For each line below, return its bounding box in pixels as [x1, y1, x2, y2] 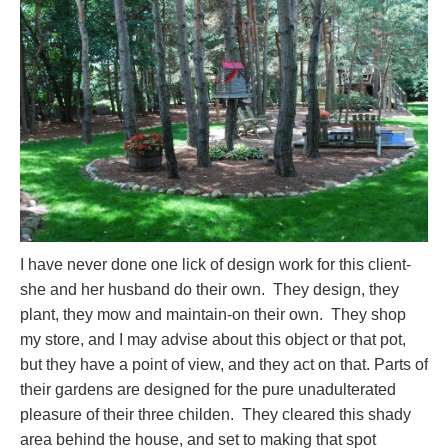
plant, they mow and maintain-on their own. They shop [20, 306, 406, 324]
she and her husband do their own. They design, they [20, 281, 399, 299]
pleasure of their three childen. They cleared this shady [20, 406, 411, 424]
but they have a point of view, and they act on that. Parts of [20, 356, 428, 374]
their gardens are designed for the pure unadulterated [20, 381, 396, 399]
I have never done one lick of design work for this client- [20, 256, 411, 274]
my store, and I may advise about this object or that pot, [20, 331, 406, 349]
